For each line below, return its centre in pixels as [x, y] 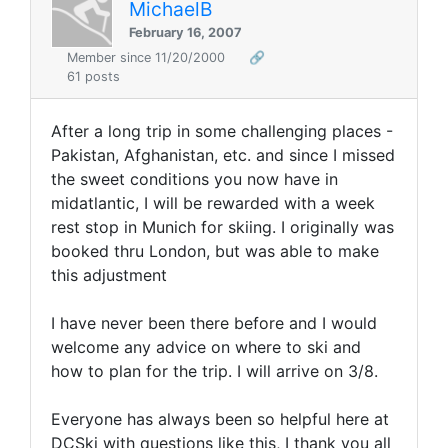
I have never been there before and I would [214, 323]
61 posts [93, 77]
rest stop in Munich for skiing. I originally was [222, 227]
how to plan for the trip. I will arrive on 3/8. [214, 371]
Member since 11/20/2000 [148, 58]
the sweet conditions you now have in [194, 179]
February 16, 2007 [185, 32]
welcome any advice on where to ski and [206, 347]
